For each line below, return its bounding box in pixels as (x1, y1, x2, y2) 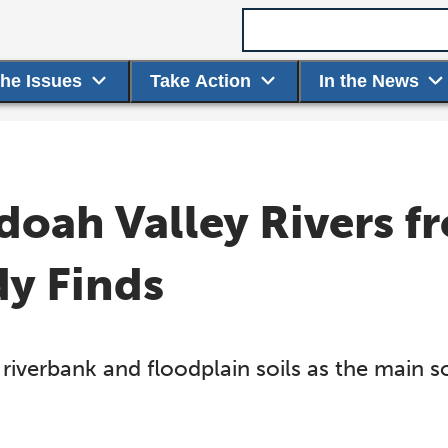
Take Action (150, 71, 252, 91)
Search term (241, 7, 343, 30)
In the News (319, 71, 419, 91)
